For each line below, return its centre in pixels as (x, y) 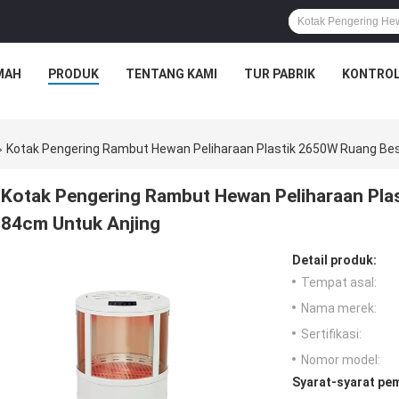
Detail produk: (334, 261)
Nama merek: (339, 309)
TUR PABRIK (279, 74)
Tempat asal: (339, 283)
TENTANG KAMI (171, 74)
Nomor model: (341, 360)
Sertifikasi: (331, 334)
